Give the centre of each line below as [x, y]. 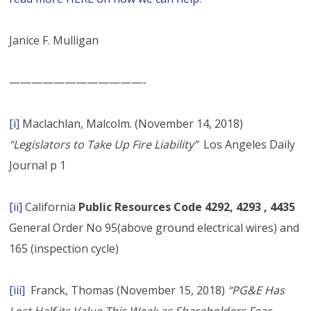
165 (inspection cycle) [64, 248]
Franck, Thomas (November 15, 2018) [127, 290]
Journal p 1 [38, 165]
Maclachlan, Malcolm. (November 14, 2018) [132, 123]
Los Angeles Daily [247, 144]
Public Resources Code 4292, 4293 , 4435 [187, 207]
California [51, 207]
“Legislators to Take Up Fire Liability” [104, 144]
